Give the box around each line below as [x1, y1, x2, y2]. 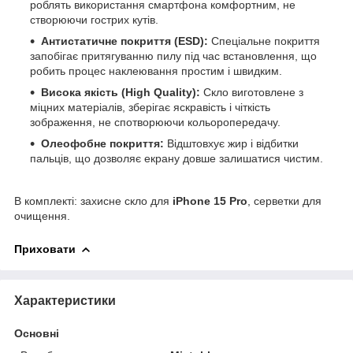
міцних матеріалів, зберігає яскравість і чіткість [30, 100, 270, 113]
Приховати [14, 242, 76, 255]
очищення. [14, 209, 70, 222]
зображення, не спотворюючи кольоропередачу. [30, 115, 281, 128]
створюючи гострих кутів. [30, 13, 158, 26]
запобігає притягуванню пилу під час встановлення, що [30, 49, 317, 62]
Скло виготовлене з [200, 85, 303, 98]
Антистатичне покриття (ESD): [41, 34, 208, 47]
